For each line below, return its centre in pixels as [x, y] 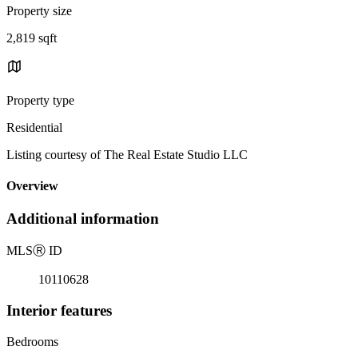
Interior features [59, 310]
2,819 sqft [32, 38]
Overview [32, 186]
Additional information [83, 219]
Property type [40, 100]
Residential [34, 127]
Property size [39, 10]
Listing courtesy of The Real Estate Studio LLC [127, 154]
